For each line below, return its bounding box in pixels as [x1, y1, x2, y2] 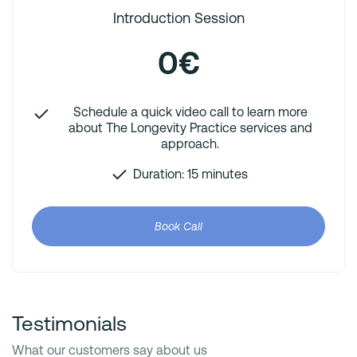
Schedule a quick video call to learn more [73, 104, 308, 120]
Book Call [155, 220, 202, 233]
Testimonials [12, 312, 127, 336]
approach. [161, 136, 219, 152]
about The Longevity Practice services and [68, 120, 312, 136]
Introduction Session [112, 10, 245, 27]
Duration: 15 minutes [132, 167, 248, 182]
